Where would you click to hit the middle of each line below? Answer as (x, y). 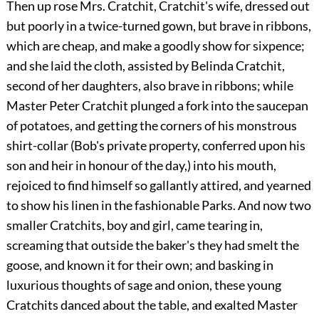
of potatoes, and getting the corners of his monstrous (151, 126)
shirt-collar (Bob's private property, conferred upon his (156, 146)
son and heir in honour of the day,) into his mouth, (141, 166)
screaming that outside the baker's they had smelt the (152, 245)
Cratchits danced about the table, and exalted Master (152, 305)
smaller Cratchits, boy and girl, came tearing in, (134, 225)
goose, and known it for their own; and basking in (140, 265)
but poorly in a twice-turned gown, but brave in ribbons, (158, 26)
